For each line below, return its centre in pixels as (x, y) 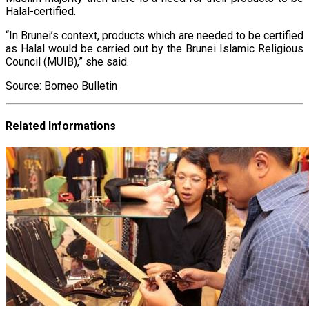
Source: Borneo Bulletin (62, 86)
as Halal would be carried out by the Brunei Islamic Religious (154, 48)
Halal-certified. (41, 11)
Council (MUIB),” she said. (68, 61)
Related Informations (61, 126)
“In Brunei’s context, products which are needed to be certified (154, 35)
